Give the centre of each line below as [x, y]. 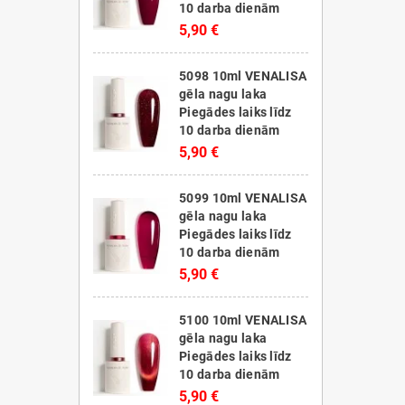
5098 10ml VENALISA [243, 76]
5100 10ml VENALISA [243, 320]
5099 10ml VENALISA [243, 198]
